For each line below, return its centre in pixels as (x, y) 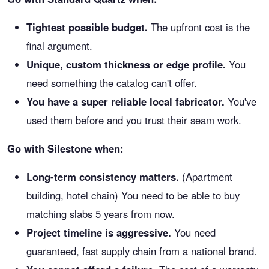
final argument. (59, 46)
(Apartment (206, 177)
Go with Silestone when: (65, 148)
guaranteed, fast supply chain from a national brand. (142, 251)
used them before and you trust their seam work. (134, 120)
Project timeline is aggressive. (99, 232)
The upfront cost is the (199, 27)
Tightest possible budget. (87, 27)
